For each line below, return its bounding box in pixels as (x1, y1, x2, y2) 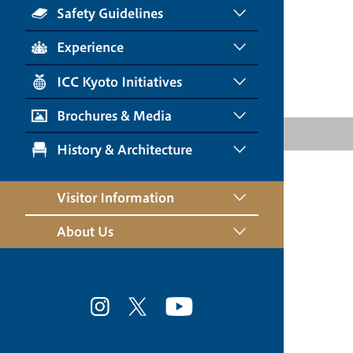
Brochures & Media (57, 109, 172, 122)
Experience (57, 41, 124, 54)
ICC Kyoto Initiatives (57, 75, 182, 88)
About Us (57, 225, 113, 239)
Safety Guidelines (57, 7, 163, 20)
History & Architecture (57, 143, 192, 156)
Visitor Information (57, 191, 174, 205)
